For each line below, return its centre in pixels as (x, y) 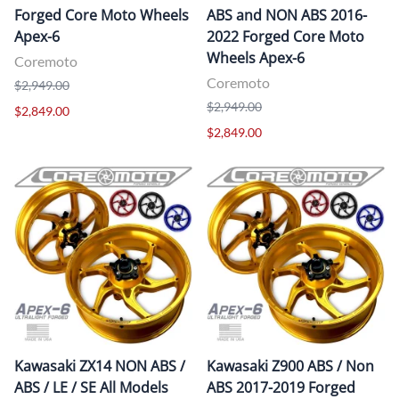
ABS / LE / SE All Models (91, 387)
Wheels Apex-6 (256, 57)
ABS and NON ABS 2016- (287, 15)
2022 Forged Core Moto (285, 36)
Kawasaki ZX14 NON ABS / (100, 366)
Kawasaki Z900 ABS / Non (290, 366)
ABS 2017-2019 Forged (281, 387)
